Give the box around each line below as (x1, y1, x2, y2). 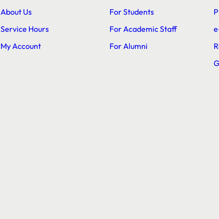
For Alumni (109, 41, 148, 51)
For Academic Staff (109, 24, 177, 34)
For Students (109, 7, 154, 17)
